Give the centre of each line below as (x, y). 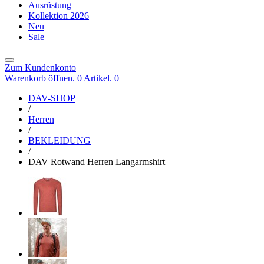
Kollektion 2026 (59, 15)
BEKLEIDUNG (60, 140)
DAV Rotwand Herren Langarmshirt (97, 161)
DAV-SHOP (52, 98)
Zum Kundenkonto (40, 67)
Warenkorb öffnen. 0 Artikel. (58, 78)
